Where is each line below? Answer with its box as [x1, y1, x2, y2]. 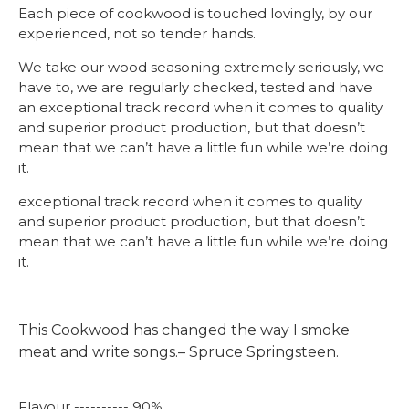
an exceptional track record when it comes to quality [18, 99, 383, 116]
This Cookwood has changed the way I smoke [18, 321, 350, 339]
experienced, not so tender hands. [18, 25, 256, 42]
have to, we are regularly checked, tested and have [18, 79, 372, 96]
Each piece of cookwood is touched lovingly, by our [18, 5, 372, 22]
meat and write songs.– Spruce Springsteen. [18, 343, 339, 361]
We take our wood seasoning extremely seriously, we [18, 58, 384, 76]
